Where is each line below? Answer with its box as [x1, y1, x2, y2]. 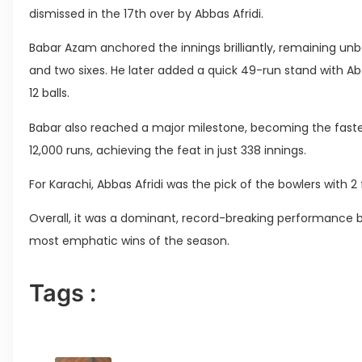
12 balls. [29, 85, 69, 102]
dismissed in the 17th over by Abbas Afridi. [29, 5, 263, 22]
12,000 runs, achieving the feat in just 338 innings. [29, 141, 306, 158]
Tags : [29, 278, 96, 307]
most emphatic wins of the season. [29, 233, 229, 250]
